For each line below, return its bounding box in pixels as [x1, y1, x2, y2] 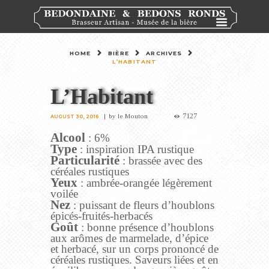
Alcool [50, 130, 85, 145]
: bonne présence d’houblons [78, 221, 214, 234]
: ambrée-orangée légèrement [77, 177, 212, 190]
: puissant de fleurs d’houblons [70, 199, 214, 212]
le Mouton [118, 112, 148, 120]
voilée [50, 187, 78, 201]
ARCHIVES [146, 50, 183, 57]
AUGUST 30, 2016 [50, 113, 99, 120]
